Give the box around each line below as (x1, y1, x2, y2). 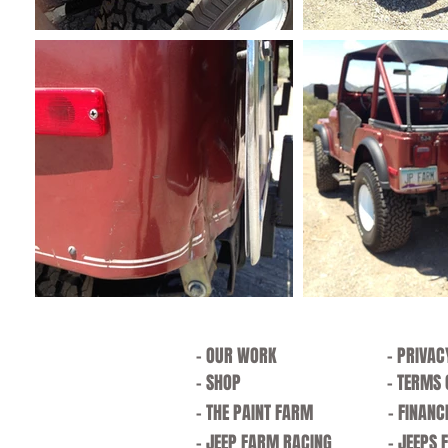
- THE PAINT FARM (196, 399, 313, 426)
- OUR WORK (196, 342, 277, 369)
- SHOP (196, 369, 241, 396)
